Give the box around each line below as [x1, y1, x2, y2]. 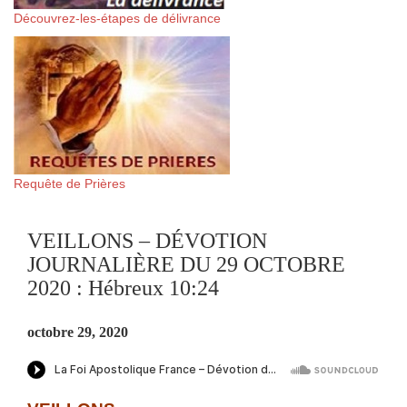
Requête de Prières [14, 176, 125, 191]
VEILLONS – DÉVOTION [27, 229, 267, 253]
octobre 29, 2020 [27, 324, 128, 340]
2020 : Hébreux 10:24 [27, 276, 219, 300]
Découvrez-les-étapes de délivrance [14, 11, 221, 25]
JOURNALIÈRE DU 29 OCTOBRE [27, 253, 345, 276]
